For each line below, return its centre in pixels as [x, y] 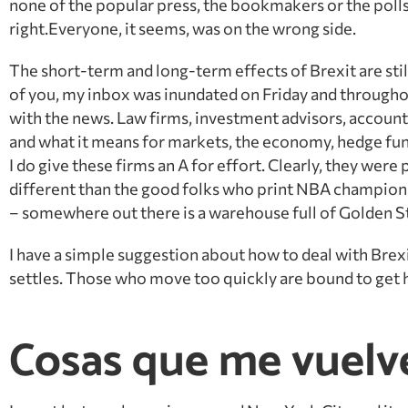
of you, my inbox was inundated [125, 93]
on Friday [274, 93]
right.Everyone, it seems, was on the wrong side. [183, 28]
